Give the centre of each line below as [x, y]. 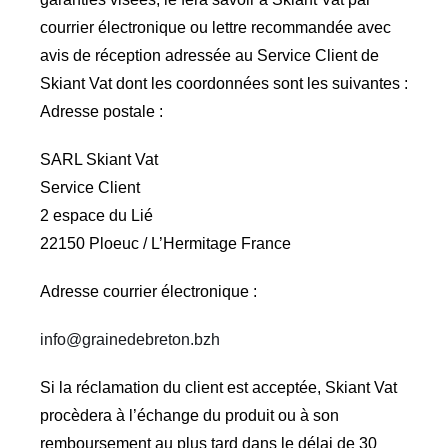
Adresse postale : [101, 111]
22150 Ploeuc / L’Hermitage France [165, 243]
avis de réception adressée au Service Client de [209, 55]
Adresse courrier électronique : [148, 291]
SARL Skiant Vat [98, 159]
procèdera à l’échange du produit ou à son [189, 415]
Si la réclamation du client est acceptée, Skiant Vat [218, 387]
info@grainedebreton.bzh [129, 339]
